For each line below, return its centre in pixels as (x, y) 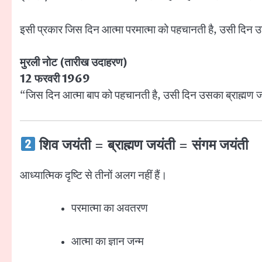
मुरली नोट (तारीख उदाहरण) (74, 63)
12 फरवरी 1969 (55, 79)
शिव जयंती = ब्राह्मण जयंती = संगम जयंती (142, 145)
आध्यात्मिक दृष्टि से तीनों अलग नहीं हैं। (94, 175)
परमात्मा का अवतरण (110, 208)
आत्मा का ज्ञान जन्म (108, 241)
